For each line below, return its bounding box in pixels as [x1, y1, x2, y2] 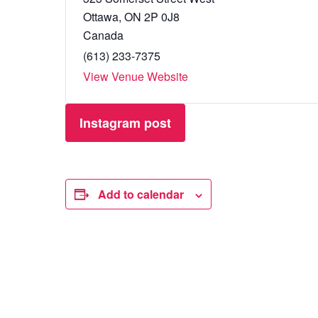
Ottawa [83, 8, 119, 25]
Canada [83, 26, 124, 43]
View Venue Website [83, 67, 188, 84]
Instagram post [79, 113, 171, 132]
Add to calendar [98, 185, 184, 202]
